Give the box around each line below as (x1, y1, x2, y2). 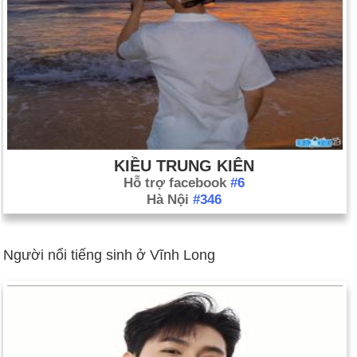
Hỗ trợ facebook (123, 175, 230, 190)
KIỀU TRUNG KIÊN (113, 156, 254, 175)
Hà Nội (146, 191, 193, 207)
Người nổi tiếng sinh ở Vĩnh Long (3, 246, 215, 263)
